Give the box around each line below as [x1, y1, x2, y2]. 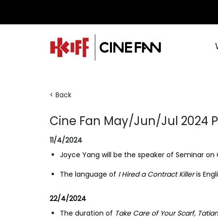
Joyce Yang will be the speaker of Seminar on [60, 150, 217, 160]
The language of [60, 169, 118, 179]
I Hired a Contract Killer [118, 169, 194, 179]
